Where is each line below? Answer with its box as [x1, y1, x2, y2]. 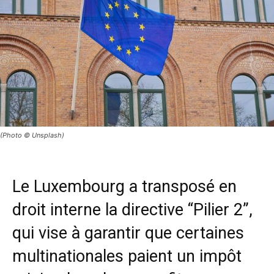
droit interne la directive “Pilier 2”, [12, 199, 253, 220]
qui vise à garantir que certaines [12, 223, 244, 243]
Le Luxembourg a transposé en [12, 176, 237, 196]
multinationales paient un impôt [12, 246, 242, 266]
